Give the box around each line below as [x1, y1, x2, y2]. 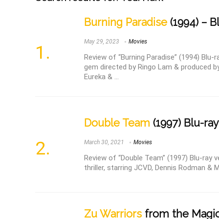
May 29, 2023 [84, 38, 119, 45]
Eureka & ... [84, 72, 119, 82]
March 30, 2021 [84, 139, 124, 146]
